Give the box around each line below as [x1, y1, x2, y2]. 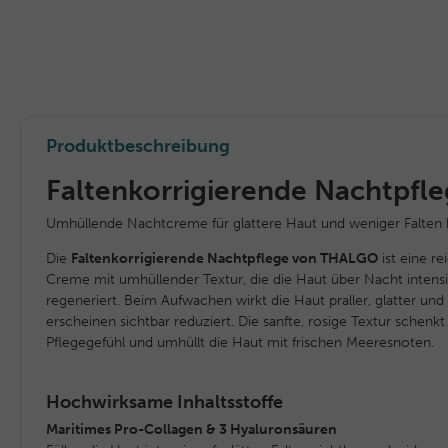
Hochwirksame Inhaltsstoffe [46, 391, 283, 413]
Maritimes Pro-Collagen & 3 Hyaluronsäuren [46, 421, 337, 438]
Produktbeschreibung [46, 135, 230, 157]
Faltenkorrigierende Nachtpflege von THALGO [71, 250, 378, 267]
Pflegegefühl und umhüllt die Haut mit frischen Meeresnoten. [46, 334, 434, 351]
